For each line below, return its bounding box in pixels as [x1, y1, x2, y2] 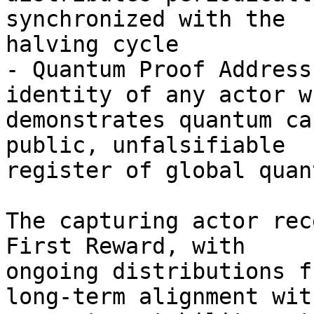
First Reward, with [6, 233, 259, 259]
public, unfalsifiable [6, 132, 299, 158]
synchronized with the [6, 6, 299, 32]
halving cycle [6, 32, 179, 57]
